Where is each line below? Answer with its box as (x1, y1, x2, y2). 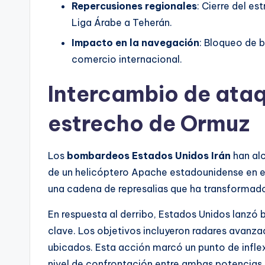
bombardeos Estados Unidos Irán (67, 150, 231, 162)
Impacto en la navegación (72, 37, 199, 49)
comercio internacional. (72, 53, 182, 66)
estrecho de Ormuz (48, 110, 250, 138)
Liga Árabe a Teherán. (72, 17, 172, 29)
